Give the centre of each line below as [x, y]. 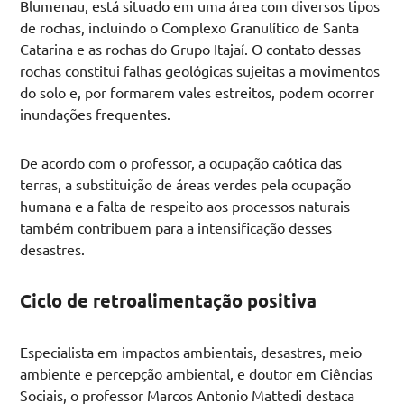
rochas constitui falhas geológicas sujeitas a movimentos [200, 71]
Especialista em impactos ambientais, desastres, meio [191, 352]
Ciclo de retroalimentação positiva [169, 301]
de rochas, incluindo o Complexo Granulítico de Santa [190, 28]
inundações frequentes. [96, 114]
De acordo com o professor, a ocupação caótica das [181, 163]
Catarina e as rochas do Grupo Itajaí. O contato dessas [191, 49]
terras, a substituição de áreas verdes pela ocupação [186, 184]
